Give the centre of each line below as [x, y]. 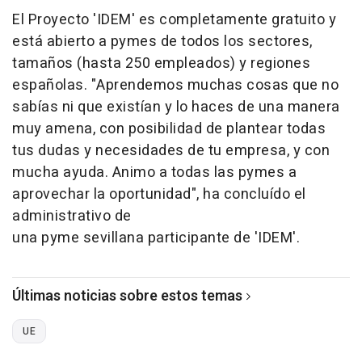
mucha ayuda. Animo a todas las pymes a [154, 172]
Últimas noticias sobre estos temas [127, 296]
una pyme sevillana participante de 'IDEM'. [156, 238]
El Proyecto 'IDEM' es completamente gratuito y [174, 19]
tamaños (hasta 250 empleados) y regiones [161, 63]
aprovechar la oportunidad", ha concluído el [159, 194]
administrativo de [72, 216]
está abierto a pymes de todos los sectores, [162, 41]
